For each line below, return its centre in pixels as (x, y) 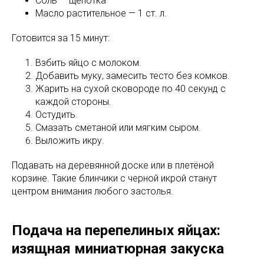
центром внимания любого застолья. (93, 191)
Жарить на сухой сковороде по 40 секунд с (131, 88)
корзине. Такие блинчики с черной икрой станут (114, 178)
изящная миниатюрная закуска (118, 248)
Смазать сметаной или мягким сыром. (118, 127)
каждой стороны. (73, 101)
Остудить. (57, 114)
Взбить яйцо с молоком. (88, 62)
